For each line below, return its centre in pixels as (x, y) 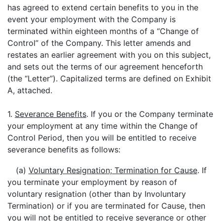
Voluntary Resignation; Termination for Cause (113, 170)
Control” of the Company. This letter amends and (99, 43)
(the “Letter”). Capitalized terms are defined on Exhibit (109, 78)
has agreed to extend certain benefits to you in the (103, 7)
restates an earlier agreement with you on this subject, (109, 55)
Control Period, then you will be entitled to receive (102, 138)
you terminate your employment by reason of (92, 182)
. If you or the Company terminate (150, 114)
